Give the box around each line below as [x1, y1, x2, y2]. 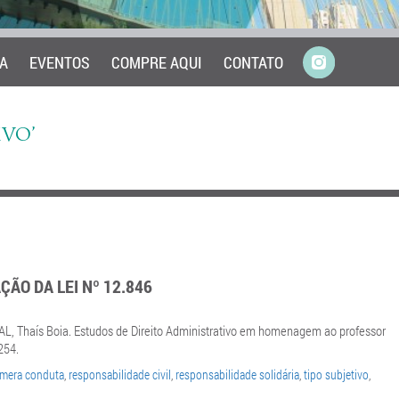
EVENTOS [29, 52, 90, 73]
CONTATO [224, 52, 283, 73]
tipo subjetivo [304, 366, 369, 383]
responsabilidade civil [69, 366, 171, 383]
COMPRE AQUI [111, 52, 202, 73]
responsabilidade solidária [175, 366, 299, 383]
